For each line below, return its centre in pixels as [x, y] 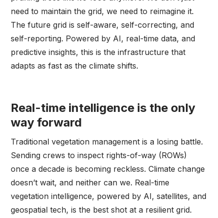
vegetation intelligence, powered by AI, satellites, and [109, 196]
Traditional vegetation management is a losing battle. [107, 141]
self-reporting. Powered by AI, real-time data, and [103, 38]
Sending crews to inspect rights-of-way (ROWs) [99, 155]
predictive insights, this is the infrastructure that [98, 52]
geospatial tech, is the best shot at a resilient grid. [104, 209]
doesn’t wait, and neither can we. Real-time [90, 182]
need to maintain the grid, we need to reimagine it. [102, 11]
